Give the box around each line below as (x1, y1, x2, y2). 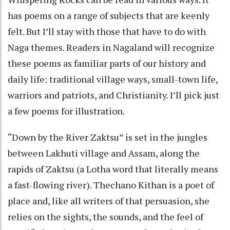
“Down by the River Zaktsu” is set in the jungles (8, 130, 207, 143)
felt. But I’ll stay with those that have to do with (8, 25, 206, 37)
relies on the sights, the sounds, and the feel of (8, 210, 203, 223)
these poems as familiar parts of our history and (8, 56, 206, 69)
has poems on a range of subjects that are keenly (8, 9, 209, 22)
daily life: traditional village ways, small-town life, (8, 72, 218, 85)
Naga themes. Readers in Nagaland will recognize (8, 41, 215, 53)
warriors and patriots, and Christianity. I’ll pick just (8, 88, 219, 101)
